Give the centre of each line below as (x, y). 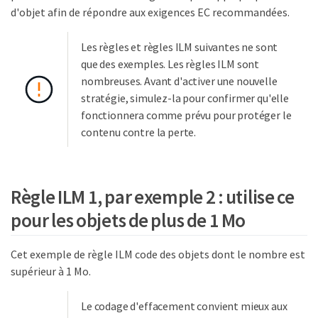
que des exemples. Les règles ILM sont (170, 64)
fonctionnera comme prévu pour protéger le (186, 115)
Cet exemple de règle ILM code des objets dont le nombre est (158, 254)
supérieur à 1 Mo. (51, 271)
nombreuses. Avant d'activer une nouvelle (179, 81)
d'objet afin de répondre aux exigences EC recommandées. (150, 12)
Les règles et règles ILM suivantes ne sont (180, 47)
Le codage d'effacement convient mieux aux (184, 306)
